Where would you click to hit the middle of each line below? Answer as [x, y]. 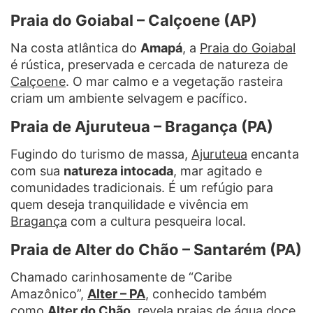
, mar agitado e [218, 171]
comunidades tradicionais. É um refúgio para [142, 188]
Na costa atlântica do [75, 48]
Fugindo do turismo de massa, [101, 154]
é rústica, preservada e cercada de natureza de [149, 65]
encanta [273, 154]
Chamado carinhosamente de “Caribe [121, 277]
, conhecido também [206, 294]
